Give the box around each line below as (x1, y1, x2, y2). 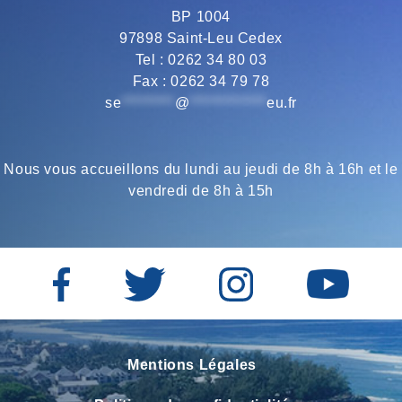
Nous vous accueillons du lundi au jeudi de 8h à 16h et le (4, 162, 398, 178)
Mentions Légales (127, 356, 257, 372)
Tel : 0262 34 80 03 (135, 51, 267, 67)
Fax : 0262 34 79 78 (132, 73, 270, 89)
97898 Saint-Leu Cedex (119, 30, 283, 46)
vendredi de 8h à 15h (127, 183, 274, 199)
